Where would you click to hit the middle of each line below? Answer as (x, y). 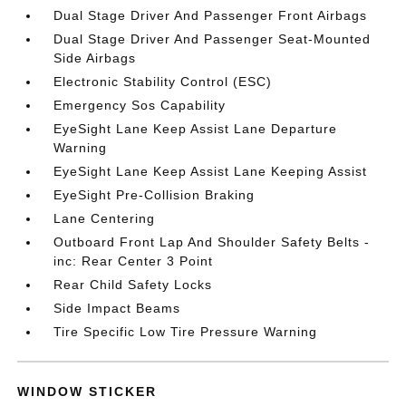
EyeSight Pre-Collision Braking (155, 194)
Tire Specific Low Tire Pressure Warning (186, 331)
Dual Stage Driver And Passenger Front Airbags (211, 15)
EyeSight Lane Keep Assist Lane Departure (196, 128)
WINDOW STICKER (87, 391)
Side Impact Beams (117, 308)
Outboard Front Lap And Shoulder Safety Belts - (212, 242)
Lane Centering (105, 218)
